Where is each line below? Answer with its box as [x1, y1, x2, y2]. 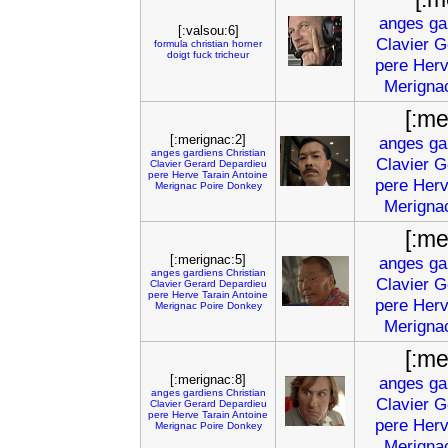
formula [154, 38, 188, 49]
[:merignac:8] [170, 372, 246, 387]
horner [232, 38, 262, 49]
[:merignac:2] [170, 132, 246, 147]
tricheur [215, 49, 249, 60]
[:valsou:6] [177, 23, 239, 38]
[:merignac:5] [170, 252, 246, 267]
